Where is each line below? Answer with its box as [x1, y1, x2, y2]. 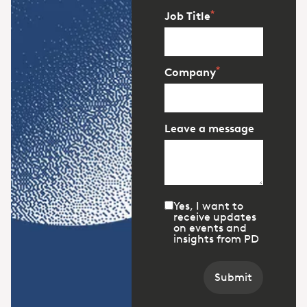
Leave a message [164, 121, 254, 135]
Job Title [164, 9, 210, 23]
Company [164, 65, 216, 79]
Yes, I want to [173, 199, 243, 212]
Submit [214, 270, 252, 284]
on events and [173, 221, 247, 234]
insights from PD [173, 232, 259, 245]
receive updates [173, 210, 256, 223]
